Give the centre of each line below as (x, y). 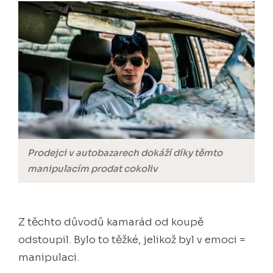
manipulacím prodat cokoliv (93, 169)
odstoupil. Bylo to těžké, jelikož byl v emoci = (132, 240)
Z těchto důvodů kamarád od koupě (111, 222)
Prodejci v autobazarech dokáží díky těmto (125, 153)
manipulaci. (50, 258)
